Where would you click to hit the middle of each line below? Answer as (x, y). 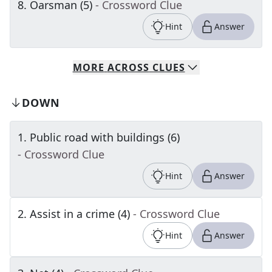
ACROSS (128, 67)
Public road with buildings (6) (105, 137)
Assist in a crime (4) (80, 214)
